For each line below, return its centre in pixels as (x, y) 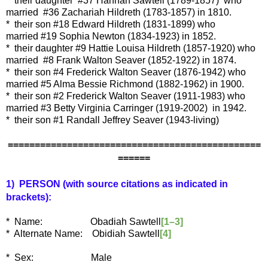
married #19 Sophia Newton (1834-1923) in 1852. (111, 36)
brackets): (29, 197)
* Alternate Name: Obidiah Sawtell (83, 234)
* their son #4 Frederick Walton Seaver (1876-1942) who (126, 72)
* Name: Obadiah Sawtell (83, 222)
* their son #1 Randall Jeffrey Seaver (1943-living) (112, 120)
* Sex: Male (59, 258)
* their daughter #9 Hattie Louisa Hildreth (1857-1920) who (131, 48)
